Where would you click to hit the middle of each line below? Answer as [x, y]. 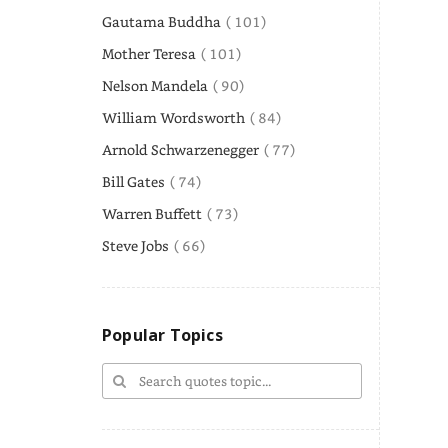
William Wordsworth [173, 117]
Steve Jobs [135, 245]
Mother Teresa [149, 53]
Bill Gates [133, 181]
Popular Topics [162, 334]
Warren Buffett [152, 213]
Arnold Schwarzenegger [180, 149]
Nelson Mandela [155, 85]
